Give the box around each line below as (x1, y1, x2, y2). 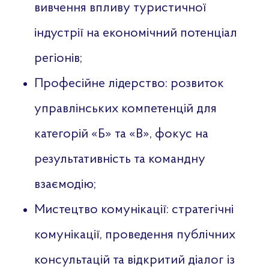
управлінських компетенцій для (34, 101, 217, 116)
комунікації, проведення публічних (34, 228, 235, 242)
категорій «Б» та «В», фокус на (34, 127, 208, 141)
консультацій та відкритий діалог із (34, 253, 235, 267)
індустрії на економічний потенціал (34, 26, 237, 40)
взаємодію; (34, 177, 96, 192)
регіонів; (34, 51, 82, 65)
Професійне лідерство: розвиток (34, 76, 224, 91)
